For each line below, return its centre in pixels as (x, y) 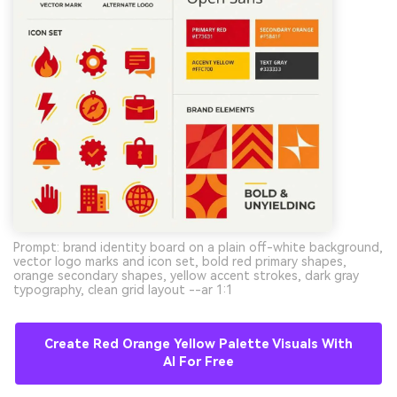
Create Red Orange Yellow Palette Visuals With (198, 345)
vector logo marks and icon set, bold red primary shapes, (180, 262)
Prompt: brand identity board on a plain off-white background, (198, 248)
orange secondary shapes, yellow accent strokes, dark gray (186, 276)
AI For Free (198, 362)
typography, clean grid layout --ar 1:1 (123, 290)
